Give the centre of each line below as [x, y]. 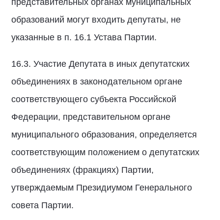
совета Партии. [42, 205]
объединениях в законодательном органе [97, 82]
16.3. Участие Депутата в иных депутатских [100, 64]
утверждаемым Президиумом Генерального [102, 188]
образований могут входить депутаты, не [96, 20]
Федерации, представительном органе [91, 117]
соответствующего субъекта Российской [94, 99]
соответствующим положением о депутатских [105, 152]
